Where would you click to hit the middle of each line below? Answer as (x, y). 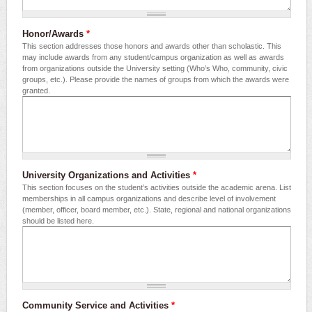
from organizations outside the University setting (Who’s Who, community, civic (155, 69)
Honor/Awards (54, 34)
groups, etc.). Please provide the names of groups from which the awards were (156, 80)
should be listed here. (58, 221)
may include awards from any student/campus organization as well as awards (153, 57)
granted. (36, 91)
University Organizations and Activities (108, 175)
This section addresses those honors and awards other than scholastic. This (152, 46)
